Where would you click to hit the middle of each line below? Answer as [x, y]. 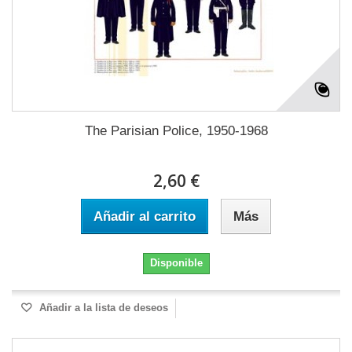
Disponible [176, 263]
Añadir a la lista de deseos [102, 308]
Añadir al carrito [145, 216]
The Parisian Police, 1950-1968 [176, 131]
